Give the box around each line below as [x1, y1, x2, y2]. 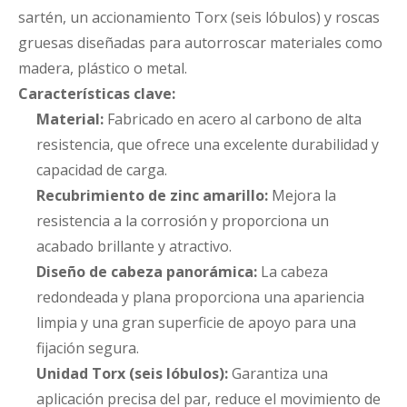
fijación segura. [36, 338, 139, 358]
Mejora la [268, 185, 336, 205]
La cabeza [257, 262, 328, 282]
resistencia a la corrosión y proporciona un [36, 211, 329, 231]
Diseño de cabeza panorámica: [36, 262, 257, 282]
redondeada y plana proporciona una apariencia [36, 287, 364, 307]
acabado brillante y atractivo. [36, 236, 232, 256]
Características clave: [18, 84, 175, 104]
